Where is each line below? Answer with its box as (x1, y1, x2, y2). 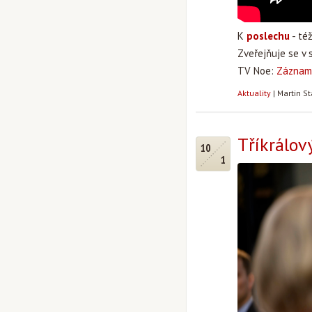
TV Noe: (237, 64, 276, 77)
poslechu (247, 29, 290, 42)
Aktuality (237, 88, 271, 98)
